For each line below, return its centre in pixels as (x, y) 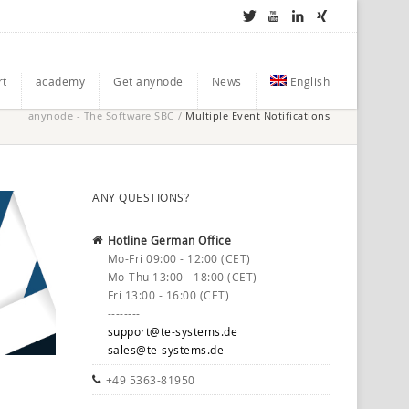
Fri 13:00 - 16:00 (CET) (168, 295)
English (309, 81)
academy (60, 81)
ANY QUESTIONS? (141, 197)
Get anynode (148, 81)
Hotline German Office (169, 240)
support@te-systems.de (172, 331)
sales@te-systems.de (165, 350)
